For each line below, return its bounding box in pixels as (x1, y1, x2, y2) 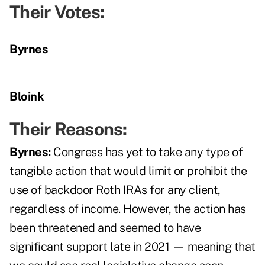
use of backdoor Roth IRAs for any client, (9, 183, 221, 198)
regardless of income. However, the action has (9, 202, 246, 216)
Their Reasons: (9, 118, 127, 140)
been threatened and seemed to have (9, 221, 201, 235)
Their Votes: (9, 1, 104, 23)
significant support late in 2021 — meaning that (9, 240, 256, 254)
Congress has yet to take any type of (53, 145, 243, 160)
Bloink (9, 89, 44, 104)
